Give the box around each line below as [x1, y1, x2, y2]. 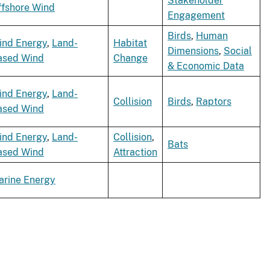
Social [224, 45, 252, 57]
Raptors [196, 96, 231, 108]
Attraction [113, 146, 157, 159]
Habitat [113, 37, 147, 49]
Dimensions [168, 45, 219, 57]
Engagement [168, 10, 225, 22]
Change [113, 52, 148, 64]
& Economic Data [168, 60, 244, 72]
